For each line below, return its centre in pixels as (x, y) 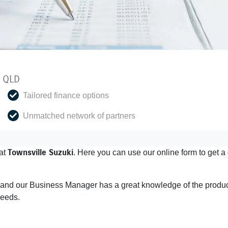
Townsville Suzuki (40, 152)
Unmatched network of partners (79, 116)
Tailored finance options (66, 95)
